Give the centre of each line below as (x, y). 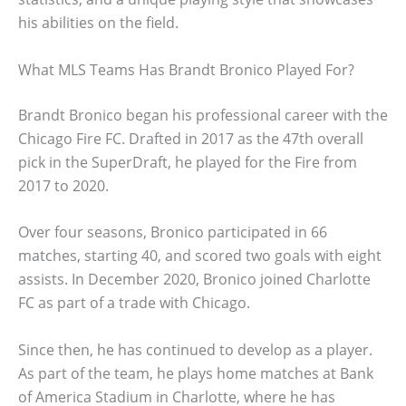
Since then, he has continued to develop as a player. (195, 349)
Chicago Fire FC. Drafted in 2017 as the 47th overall (191, 138)
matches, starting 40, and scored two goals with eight (200, 256)
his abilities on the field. (98, 22)
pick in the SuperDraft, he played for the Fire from (188, 162)
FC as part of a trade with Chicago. (134, 303)
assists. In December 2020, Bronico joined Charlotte (194, 280)
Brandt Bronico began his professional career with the (203, 115)
